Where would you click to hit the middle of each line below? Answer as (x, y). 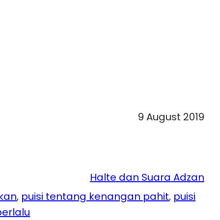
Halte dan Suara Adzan (147, 178)
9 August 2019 (171, 117)
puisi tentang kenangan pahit (95, 197)
